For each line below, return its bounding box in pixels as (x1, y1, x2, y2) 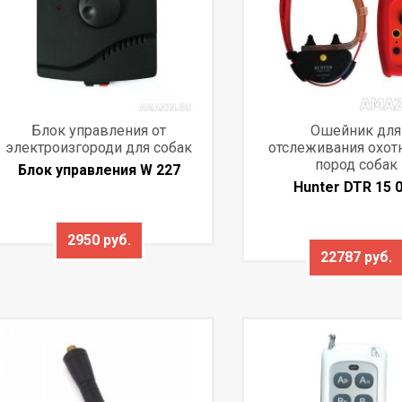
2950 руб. (66, 231, 131, 249)
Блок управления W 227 (17, 161, 180, 179)
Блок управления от (31, 121, 167, 139)
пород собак (314, 155, 398, 173)
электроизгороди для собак (5, 138, 193, 156)
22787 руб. (319, 248, 392, 266)
